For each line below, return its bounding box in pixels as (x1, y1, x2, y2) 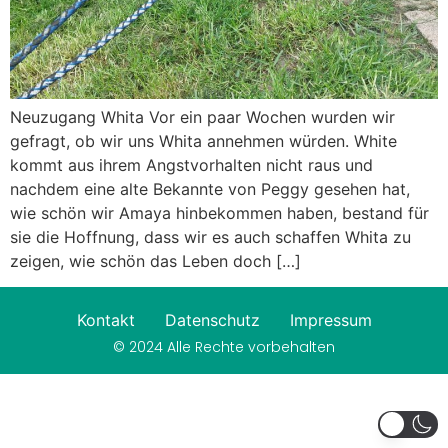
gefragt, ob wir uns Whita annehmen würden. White (10, 131, 397, 151)
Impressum (289, 310, 372, 331)
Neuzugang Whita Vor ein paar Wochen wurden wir (10, 107, 395, 127)
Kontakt (76, 310, 135, 331)
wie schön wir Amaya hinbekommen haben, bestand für (10, 203, 429, 223)
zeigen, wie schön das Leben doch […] (10, 251, 301, 271)
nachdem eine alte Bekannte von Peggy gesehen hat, (10, 179, 410, 199)
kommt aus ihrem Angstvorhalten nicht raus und (10, 155, 373, 175)
